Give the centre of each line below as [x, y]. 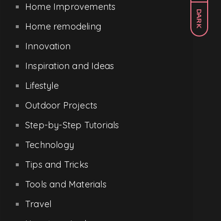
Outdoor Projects [61, 105]
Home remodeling [63, 26]
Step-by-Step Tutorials [72, 125]
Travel [38, 204]
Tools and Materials [66, 184]
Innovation [48, 46]
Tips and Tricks [57, 164]
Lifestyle [42, 85]
